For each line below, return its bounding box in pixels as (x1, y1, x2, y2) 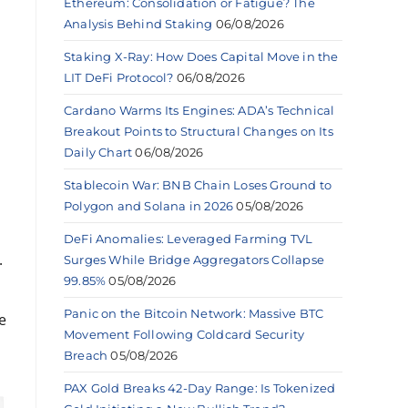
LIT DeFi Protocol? (64, 69, 174, 85)
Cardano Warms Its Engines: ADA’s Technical (64, 102, 335, 117)
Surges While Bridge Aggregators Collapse (64, 251, 324, 267)
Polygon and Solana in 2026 (64, 198, 234, 213)
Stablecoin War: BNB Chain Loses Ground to (64, 177, 332, 192)
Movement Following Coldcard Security (64, 326, 305, 342)
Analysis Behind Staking (64, 15, 213, 31)
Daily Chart (64, 144, 133, 159)
